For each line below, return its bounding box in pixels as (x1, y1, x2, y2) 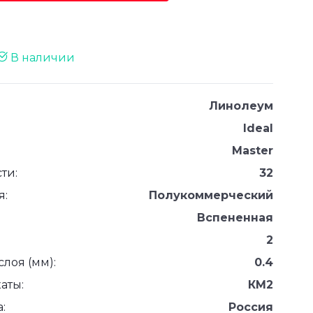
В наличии (8, 51, 75, 65)
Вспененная (197, 211, 273, 225)
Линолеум (209, 99, 273, 113)
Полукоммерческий (149, 189, 273, 203)
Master (232, 144, 273, 158)
